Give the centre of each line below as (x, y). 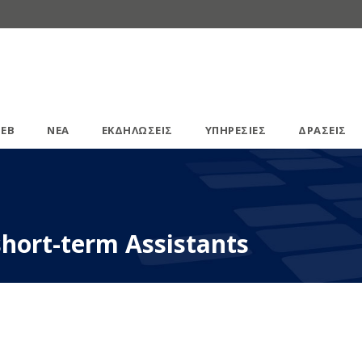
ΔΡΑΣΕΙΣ (322, 130)
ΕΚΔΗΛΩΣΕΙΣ (137, 130)
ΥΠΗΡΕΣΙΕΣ (236, 130)
